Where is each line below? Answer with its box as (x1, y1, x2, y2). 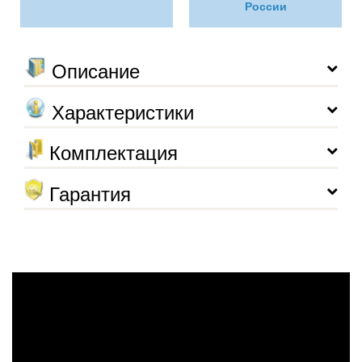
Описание (46, 61, 140, 83)
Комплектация (44, 142, 178, 165)
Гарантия (44, 183, 131, 206)
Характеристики (46, 102, 194, 124)
